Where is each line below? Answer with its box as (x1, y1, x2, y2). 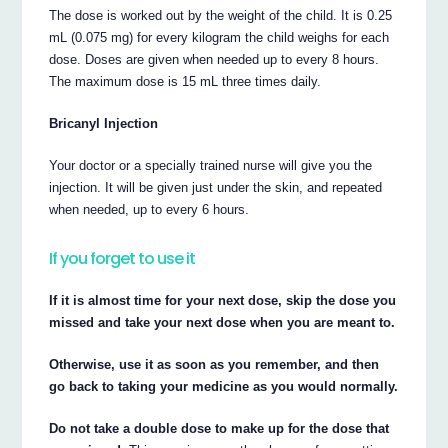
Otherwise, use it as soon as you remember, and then (49, 356, 380, 372)
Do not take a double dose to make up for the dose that (49, 420, 390, 436)
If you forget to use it (49, 247, 196, 271)
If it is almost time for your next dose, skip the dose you (49, 292, 397, 308)
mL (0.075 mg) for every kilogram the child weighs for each (49, 29, 390, 45)
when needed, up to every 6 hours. (49, 201, 250, 217)
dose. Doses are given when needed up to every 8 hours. (49, 51, 380, 67)
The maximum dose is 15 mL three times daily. (49, 73, 322, 89)
